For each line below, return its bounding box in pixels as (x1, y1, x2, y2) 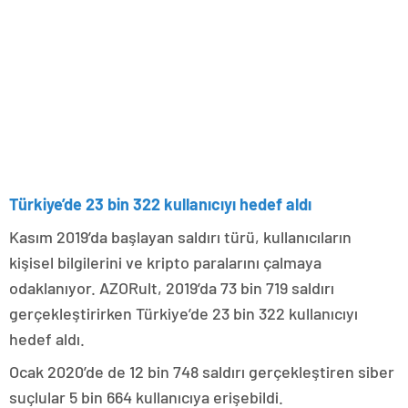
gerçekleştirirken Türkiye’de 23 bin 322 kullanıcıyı (9, 302, 358, 323)
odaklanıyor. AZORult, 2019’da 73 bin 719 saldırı (9, 277, 334, 298)
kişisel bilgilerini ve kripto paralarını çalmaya (9, 251, 321, 272)
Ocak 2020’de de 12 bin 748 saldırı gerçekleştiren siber (9, 361, 394, 382)
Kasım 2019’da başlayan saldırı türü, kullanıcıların (9, 226, 352, 247)
